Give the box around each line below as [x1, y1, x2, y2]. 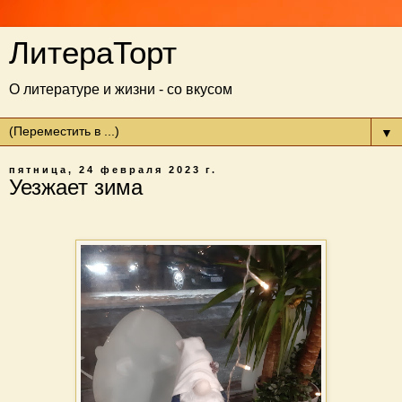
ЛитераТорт [9, 36, 177, 70]
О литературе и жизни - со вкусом [9, 82, 232, 97]
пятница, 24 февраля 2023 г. [9, 164, 217, 175]
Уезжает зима [9, 175, 143, 199]
